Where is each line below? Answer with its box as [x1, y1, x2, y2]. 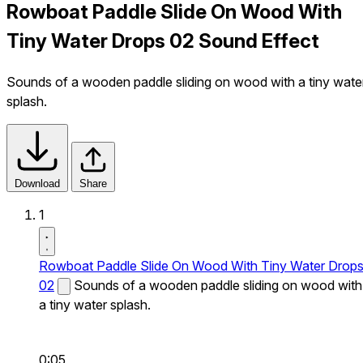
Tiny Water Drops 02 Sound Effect [6, 28, 319, 53]
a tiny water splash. [39, 296, 151, 313]
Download [15, 177, 60, 190]
